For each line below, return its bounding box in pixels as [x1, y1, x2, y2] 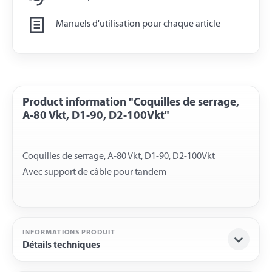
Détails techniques [22, 240, 100, 250]
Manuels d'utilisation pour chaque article [56, 19, 220, 30]
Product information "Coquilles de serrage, [22, 97, 239, 109]
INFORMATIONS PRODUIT [22, 228, 115, 236]
